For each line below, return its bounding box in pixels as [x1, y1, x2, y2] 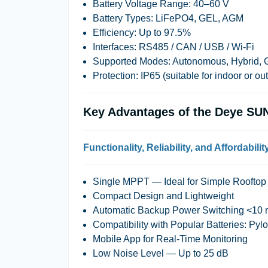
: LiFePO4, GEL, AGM [151, 13, 243, 23]
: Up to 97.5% [134, 28, 191, 38]
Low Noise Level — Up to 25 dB [93, 248, 229, 258]
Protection [93, 71, 136, 81]
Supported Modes [93, 56, 168, 66]
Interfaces [93, 42, 134, 52]
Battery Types [93, 13, 151, 23]
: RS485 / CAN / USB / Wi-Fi [134, 42, 254, 52]
